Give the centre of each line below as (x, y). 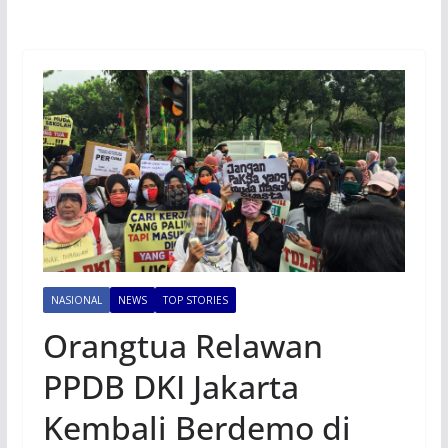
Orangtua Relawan (182, 346)
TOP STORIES (195, 300)
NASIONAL (76, 300)
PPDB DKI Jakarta (170, 387)
